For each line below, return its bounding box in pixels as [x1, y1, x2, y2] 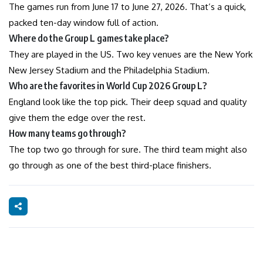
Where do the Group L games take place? [9, 32, 168, 44]
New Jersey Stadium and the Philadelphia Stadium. [9, 64, 210, 76]
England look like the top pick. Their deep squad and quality [9, 96, 247, 107]
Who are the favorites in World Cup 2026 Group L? [9, 79, 207, 92]
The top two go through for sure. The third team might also [9, 143, 247, 155]
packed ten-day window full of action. [9, 16, 159, 28]
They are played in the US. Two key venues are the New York [9, 48, 252, 60]
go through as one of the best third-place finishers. [9, 159, 211, 171]
